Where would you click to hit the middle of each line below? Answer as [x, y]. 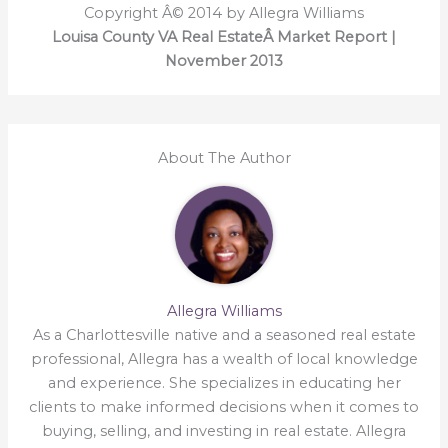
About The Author [224, 158]
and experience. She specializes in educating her [224, 383]
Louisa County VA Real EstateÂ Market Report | [224, 37]
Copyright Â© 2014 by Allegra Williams [224, 13]
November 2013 [224, 61]
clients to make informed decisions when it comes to [224, 407]
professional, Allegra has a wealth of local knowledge [224, 359]
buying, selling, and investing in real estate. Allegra [224, 431]
